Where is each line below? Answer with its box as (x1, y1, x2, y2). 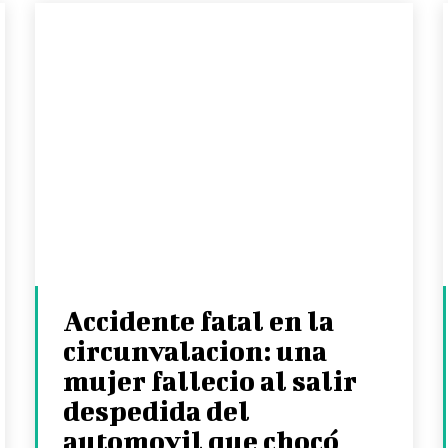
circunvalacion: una (63, 335, 328, 367)
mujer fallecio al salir (63, 365, 358, 397)
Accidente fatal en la (63, 305, 335, 337)
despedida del (63, 395, 251, 427)
